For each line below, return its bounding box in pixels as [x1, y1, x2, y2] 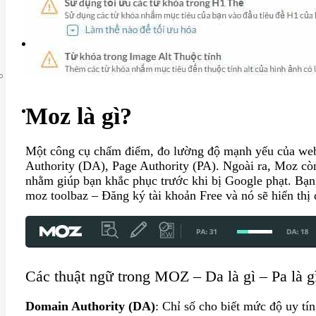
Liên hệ [62, 7, 101, 22]
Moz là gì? [25, 103, 132, 130]
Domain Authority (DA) [25, 299, 155, 314]
